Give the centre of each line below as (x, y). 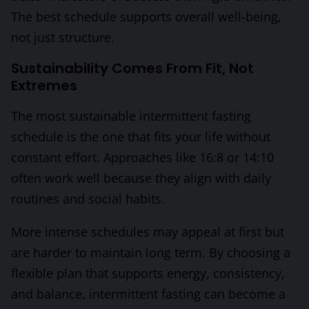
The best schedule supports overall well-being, (146, 17)
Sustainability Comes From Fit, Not (132, 69)
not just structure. (63, 38)
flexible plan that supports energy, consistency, (148, 273)
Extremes (44, 86)
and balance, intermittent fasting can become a (148, 294)
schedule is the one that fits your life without (141, 137)
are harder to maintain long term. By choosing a (151, 253)
